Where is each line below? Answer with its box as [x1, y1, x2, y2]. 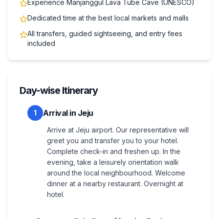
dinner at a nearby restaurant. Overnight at [47, 179, 183, 188]
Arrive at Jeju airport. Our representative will [47, 125, 189, 134]
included [27, 39, 55, 47]
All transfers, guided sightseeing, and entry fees [27, 29, 182, 38]
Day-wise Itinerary [20, 84, 98, 96]
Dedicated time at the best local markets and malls [27, 13, 189, 22]
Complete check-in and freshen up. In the [47, 147, 180, 155]
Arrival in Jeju [43, 108, 93, 118]
